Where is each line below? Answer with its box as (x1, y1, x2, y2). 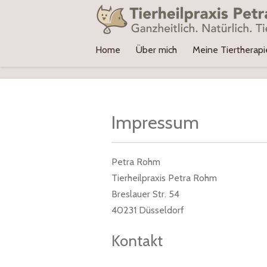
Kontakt (111, 231, 163, 251)
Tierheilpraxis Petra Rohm (111, 172, 217, 184)
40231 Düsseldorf (111, 204, 184, 216)
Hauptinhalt (5, 24, 58, 35)
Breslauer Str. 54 (111, 188, 179, 200)
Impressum (111, 111, 199, 133)
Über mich (136, 44, 177, 55)
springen (5, 41, 46, 51)
